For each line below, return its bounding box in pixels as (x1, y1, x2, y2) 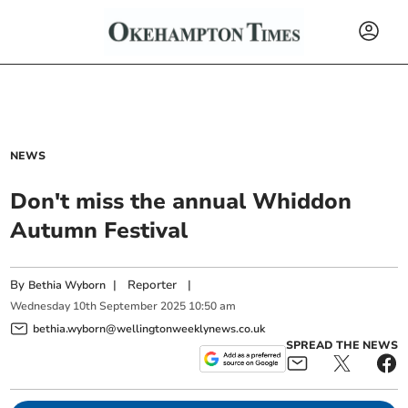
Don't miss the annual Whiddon (10, 187, 352, 216)
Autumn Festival (10, 216, 189, 245)
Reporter (127, 277, 178, 293)
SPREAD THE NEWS (285, 337, 398, 352)
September (99, 299, 158, 314)
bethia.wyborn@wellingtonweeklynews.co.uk (33, 321, 266, 336)
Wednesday (10, 299, 71, 314)
